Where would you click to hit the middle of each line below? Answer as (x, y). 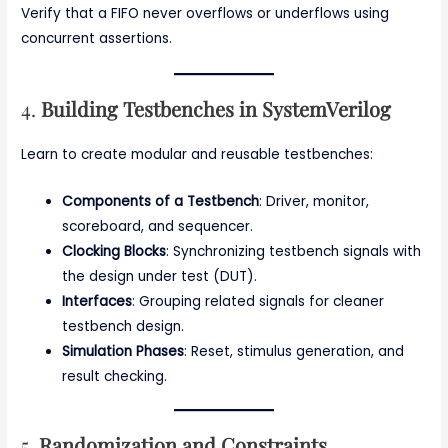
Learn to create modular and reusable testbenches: (197, 155)
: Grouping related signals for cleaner (258, 301)
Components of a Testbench (161, 201)
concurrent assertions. (97, 39)
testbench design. (123, 326)
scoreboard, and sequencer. (158, 226)
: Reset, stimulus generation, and (294, 351)
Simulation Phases (123, 351)
